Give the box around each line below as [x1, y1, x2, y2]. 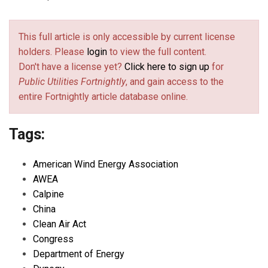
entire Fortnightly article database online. [19, 91, 188, 103]
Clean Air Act [33, 218, 86, 230]
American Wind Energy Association [33, 159, 178, 170]
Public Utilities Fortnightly [19, 76, 126, 88]
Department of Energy [33, 248, 124, 260]
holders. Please [19, 46, 87, 58]
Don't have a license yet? [19, 61, 124, 73]
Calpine [33, 188, 64, 200]
